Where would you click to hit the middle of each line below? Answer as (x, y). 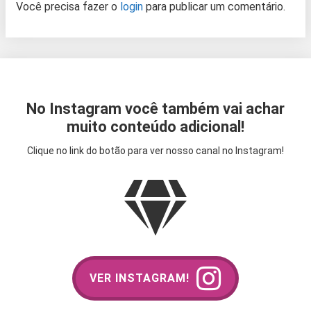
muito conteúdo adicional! (155, 126)
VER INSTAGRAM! (140, 278)
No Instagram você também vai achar (155, 108)
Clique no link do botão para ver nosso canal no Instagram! (155, 150)
